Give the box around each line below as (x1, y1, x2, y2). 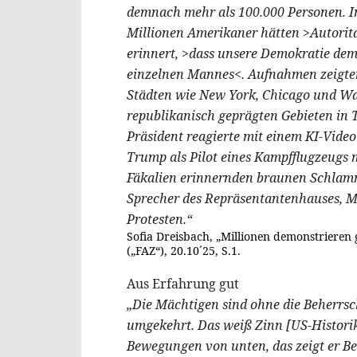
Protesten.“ (127, 210, 192, 228)
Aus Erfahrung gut (127, 274, 239, 292)
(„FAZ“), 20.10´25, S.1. (127, 242, 241, 258)
